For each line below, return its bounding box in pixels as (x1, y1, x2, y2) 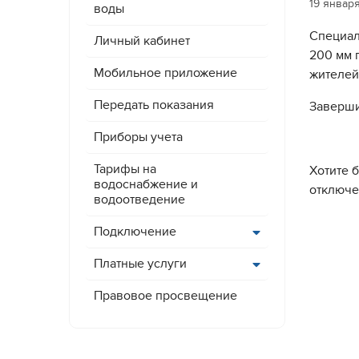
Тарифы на (93, 161, 156, 177)
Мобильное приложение (93, 65, 237, 81)
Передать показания (93, 97, 214, 113)
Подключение (93, 224, 176, 240)
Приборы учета (93, 129, 183, 145)
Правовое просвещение (93, 288, 237, 304)
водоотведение (93, 192, 185, 208)
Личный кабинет (93, 33, 190, 49)
